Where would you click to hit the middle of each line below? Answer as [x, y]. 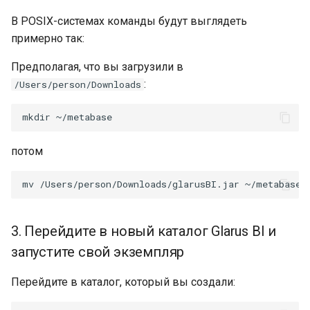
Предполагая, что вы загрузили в [97, 66]
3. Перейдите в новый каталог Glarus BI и [144, 231]
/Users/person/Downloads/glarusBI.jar [139, 184]
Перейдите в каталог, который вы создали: [123, 282]
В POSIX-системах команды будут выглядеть [129, 21]
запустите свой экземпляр [98, 252]
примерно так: [48, 38]
